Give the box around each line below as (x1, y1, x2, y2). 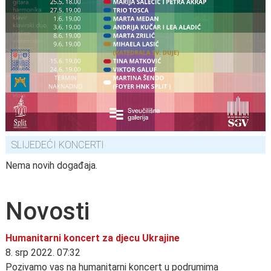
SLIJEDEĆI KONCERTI (11, 139, 104, 151)
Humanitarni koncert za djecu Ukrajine (5, 232, 180, 244)
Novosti (5, 197, 90, 226)
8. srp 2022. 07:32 (5, 246, 80, 258)
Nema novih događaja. (5, 159, 97, 171)
